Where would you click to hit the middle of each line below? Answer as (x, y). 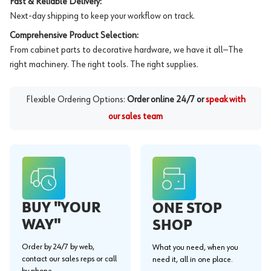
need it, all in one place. (193, 259)
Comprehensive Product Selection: (74, 35)
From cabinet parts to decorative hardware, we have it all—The (126, 50)
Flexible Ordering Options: (75, 100)
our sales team (135, 116)
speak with (225, 100)
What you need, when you (195, 247)
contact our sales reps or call (69, 259)
